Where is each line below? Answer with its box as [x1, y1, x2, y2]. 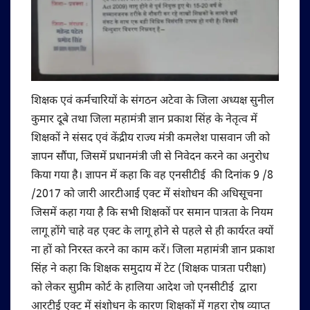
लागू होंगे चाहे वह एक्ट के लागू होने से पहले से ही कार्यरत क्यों [31, 225, 273, 240]
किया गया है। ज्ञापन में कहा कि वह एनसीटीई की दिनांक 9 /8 [31, 169, 273, 184]
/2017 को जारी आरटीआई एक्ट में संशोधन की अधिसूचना [31, 188, 262, 203]
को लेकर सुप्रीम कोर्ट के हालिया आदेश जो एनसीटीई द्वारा [31, 281, 257, 296]
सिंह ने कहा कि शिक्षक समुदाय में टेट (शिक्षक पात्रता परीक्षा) [31, 262, 266, 277]
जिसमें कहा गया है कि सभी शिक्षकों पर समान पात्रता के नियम [31, 206, 273, 221]
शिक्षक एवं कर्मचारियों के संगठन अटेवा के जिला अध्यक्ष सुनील [31, 94, 274, 109]
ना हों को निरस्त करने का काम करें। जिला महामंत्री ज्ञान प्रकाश [31, 244, 275, 259]
